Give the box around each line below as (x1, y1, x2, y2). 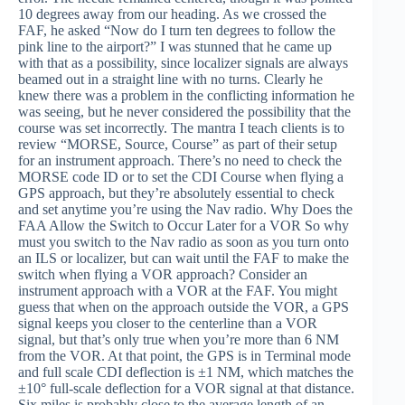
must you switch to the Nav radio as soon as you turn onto (18, 234, 349, 250)
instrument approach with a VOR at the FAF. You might (18, 283, 337, 298)
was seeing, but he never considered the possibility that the (18, 104, 351, 119)
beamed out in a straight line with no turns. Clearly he (18, 71, 323, 87)
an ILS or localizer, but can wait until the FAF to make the (18, 250, 349, 266)
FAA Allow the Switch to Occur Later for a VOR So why (18, 218, 349, 233)
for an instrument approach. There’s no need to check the (18, 153, 342, 168)
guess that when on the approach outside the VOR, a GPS (18, 299, 349, 315)
